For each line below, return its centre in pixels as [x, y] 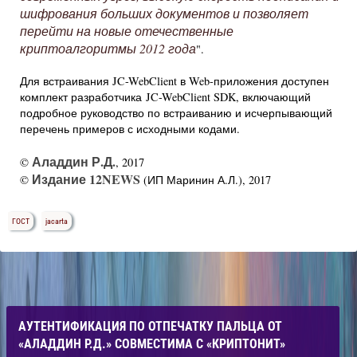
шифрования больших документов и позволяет [164, 13]
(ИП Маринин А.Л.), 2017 [206, 180]
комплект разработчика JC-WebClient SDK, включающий [165, 97]
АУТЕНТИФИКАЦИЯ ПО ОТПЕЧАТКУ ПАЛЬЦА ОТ [150, 326]
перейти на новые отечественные [127, 31]
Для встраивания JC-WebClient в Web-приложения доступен [175, 81]
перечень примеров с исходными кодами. [130, 129]
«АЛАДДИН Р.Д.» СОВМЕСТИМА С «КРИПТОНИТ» [152, 344]
